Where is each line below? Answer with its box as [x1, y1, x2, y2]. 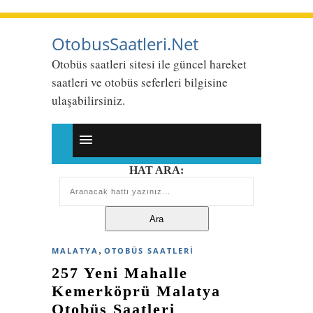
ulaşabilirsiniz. [52, 92, 125, 108]
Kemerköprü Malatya [52, 282, 221, 300]
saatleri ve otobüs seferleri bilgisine [52, 74, 228, 90]
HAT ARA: [129, 164, 184, 176]
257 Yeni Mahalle [52, 264, 188, 282]
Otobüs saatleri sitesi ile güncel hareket [52, 56, 247, 72]
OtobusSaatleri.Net [52, 32, 198, 55]
